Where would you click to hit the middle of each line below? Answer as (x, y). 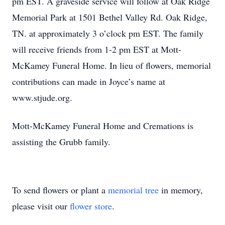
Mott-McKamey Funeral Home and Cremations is (103, 126)
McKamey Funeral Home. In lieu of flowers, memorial (111, 65)
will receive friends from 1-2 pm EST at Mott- (97, 49)
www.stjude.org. (42, 97)
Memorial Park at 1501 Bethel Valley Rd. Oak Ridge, (110, 17)
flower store (91, 206)
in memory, (181, 190)
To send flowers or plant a (60, 190)
